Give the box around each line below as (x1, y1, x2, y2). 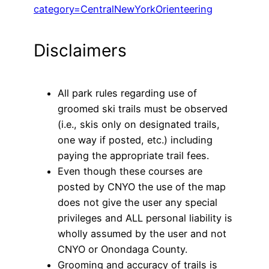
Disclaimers (34, 40, 127, 61)
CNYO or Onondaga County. (58, 243, 187, 255)
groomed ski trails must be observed (58, 102, 228, 115)
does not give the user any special (58, 196, 217, 208)
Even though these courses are (58, 165, 202, 177)
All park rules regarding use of (58, 86, 197, 99)
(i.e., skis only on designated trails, (58, 118, 220, 130)
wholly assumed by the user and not (58, 227, 226, 240)
